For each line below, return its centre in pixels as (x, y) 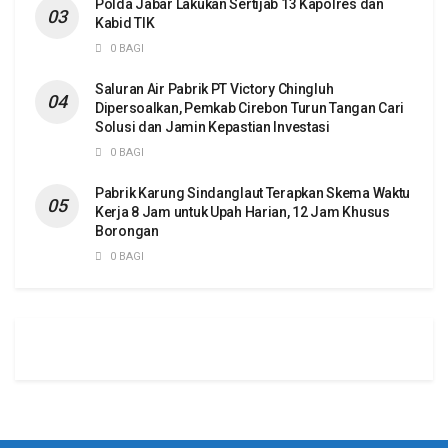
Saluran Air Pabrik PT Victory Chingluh (214, 89)
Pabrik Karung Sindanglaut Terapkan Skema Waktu (253, 193)
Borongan (127, 231)
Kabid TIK (125, 23)
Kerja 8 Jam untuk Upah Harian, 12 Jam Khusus (242, 212)
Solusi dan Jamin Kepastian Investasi (212, 127)
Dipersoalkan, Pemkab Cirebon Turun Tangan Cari (250, 108)
